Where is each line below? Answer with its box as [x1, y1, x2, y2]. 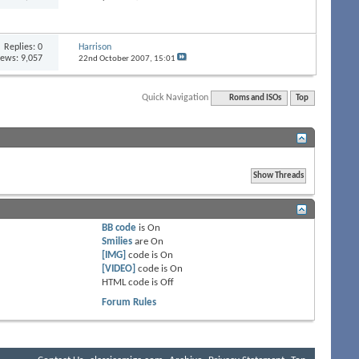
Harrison [78, 42, 111, 52]
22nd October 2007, [78, 54, 154, 63]
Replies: [4, 42, 38, 52]
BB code [102, 222, 137, 233]
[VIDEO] [102, 263, 136, 274]
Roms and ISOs [229, 93, 282, 103]
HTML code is [102, 276, 161, 288]
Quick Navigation [142, 92, 209, 103]
